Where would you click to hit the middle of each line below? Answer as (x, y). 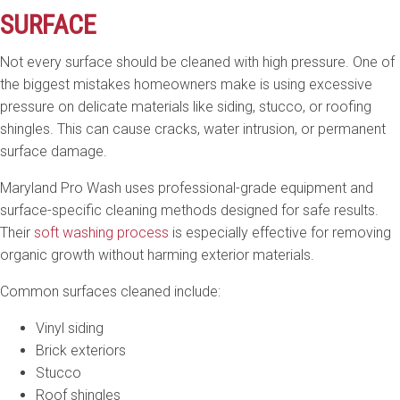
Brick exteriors (81, 350)
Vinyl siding (70, 328)
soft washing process (101, 232)
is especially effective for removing (280, 232)
